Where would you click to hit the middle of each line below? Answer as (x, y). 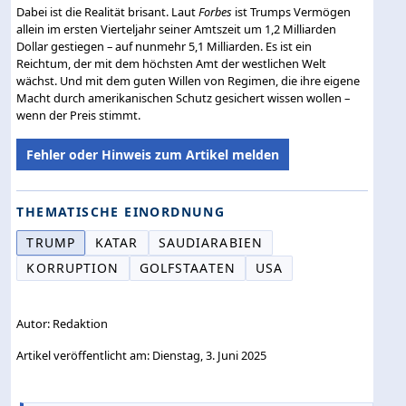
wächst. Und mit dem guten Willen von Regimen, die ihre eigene (188, 80)
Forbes (216, 11)
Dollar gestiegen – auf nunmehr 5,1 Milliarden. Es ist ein (164, 46)
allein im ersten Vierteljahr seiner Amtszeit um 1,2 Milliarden (177, 29)
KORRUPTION (73, 267)
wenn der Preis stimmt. (79, 115)
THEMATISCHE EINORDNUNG (121, 211)
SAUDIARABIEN (211, 242)
